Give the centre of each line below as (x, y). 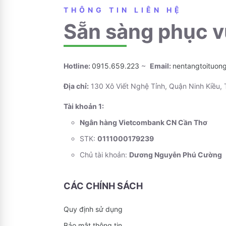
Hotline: (78, 66)
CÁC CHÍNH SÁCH (103, 186)
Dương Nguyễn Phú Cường (176, 154)
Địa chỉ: (76, 86)
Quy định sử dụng (93, 209)
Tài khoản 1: (84, 106)
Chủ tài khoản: (104, 154)
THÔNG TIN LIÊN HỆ (123, 10)
